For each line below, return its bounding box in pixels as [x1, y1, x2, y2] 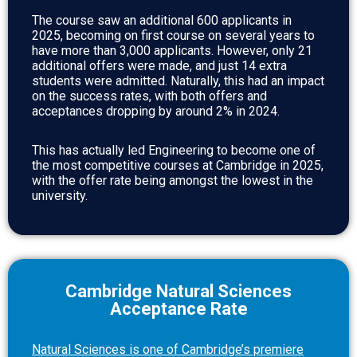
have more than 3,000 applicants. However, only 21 [32, 42, 312, 58]
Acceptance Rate [109, 298, 248, 319]
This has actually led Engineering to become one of [32, 142, 316, 158]
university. [32, 187, 88, 203]
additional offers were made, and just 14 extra [32, 57, 287, 73]
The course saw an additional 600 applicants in [32, 12, 292, 28]
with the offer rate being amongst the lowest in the [32, 172, 313, 188]
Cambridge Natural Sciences [65, 280, 292, 301]
